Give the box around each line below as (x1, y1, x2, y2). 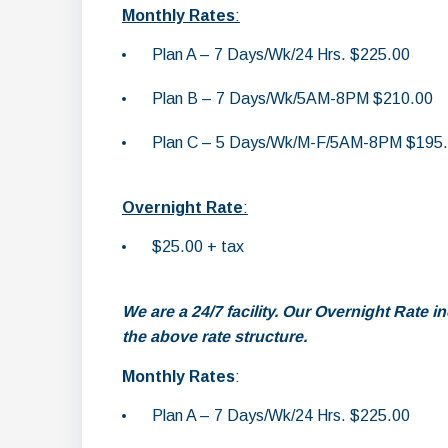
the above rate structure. (122, 328, 307, 345)
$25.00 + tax (152, 238, 244, 255)
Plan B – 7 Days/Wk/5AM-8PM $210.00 (152, 90, 433, 107)
